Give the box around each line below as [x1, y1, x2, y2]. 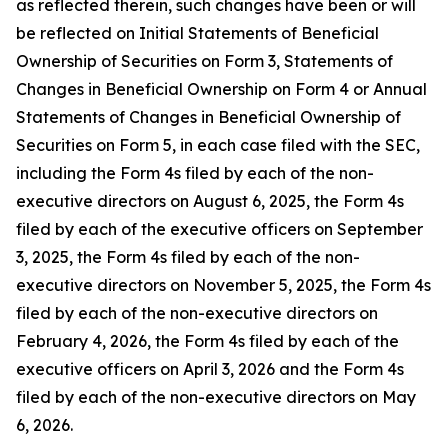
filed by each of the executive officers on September [16, 219, 423, 239]
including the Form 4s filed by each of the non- [16, 163, 374, 183]
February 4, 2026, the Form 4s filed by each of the [16, 331, 399, 351]
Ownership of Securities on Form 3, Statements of [16, 51, 393, 71]
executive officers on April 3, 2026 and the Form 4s [16, 359, 404, 379]
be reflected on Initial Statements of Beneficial [16, 23, 379, 43]
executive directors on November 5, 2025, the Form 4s [16, 275, 431, 295]
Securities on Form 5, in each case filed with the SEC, [16, 135, 420, 155]
